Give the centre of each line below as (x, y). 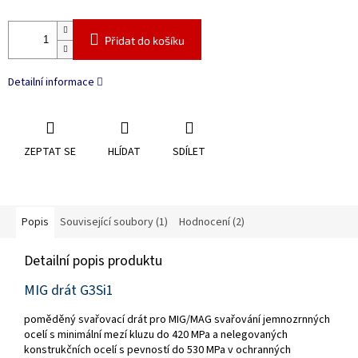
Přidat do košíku (145, 41)
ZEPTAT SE (50, 152)
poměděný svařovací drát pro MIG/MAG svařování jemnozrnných (177, 320)
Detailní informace (51, 83)
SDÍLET (189, 152)
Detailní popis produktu (93, 261)
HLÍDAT (124, 152)
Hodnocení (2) (212, 223)
